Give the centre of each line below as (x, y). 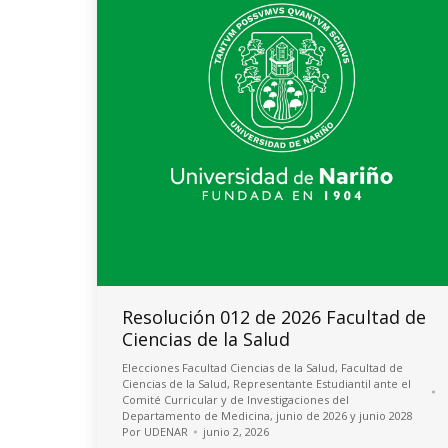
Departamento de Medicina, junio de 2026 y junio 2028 (267, 415)
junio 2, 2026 (236, 431)
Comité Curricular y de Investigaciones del (235, 399)
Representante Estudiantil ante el (322, 383)
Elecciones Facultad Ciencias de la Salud (228, 367)
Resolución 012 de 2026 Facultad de (274, 317)
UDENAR (166, 431)
